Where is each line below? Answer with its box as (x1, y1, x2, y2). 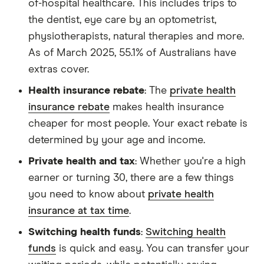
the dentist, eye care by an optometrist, (28, 14, 216, 25)
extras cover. (28, 64, 89, 75)
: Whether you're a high (135, 156, 246, 167)
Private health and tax (28, 156, 135, 167)
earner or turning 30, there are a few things (28, 172, 234, 183)
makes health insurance (110, 101, 224, 113)
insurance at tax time (28, 205, 129, 216)
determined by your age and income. (28, 134, 205, 146)
